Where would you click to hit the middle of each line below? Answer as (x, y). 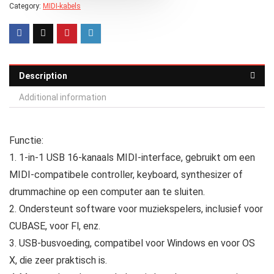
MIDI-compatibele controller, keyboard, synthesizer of (126, 174)
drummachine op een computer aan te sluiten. (107, 191)
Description (43, 76)
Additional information (63, 97)
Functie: (26, 140)
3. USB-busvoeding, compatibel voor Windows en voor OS (132, 243)
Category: (26, 6)
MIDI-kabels (62, 6)
